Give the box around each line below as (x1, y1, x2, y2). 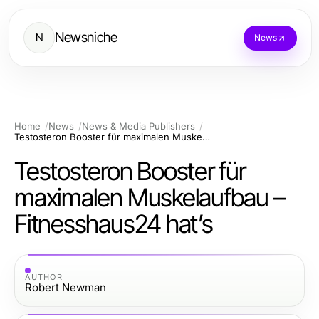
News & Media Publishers (82, 120, 195, 132)
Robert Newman (25, 280, 106, 294)
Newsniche (55, 29, 117, 46)
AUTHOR (25, 271, 63, 282)
